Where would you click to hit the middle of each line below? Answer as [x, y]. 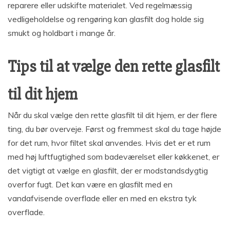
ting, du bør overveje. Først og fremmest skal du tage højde [114, 129]
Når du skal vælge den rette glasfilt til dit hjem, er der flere [112, 115]
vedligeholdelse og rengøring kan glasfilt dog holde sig [106, 19]
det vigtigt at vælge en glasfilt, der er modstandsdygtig [108, 170]
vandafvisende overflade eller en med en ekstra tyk [102, 198]
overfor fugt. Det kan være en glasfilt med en [90, 184]
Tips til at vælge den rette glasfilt [114, 66]
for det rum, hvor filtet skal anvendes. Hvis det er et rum [109, 142]
